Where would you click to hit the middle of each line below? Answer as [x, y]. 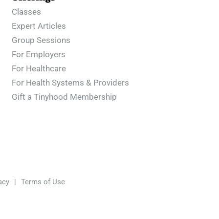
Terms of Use [43, 182]
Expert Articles [39, 26]
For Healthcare [39, 68]
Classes [26, 12]
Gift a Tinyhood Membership [64, 97]
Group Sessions [41, 40]
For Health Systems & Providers [70, 83]
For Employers [39, 54]
